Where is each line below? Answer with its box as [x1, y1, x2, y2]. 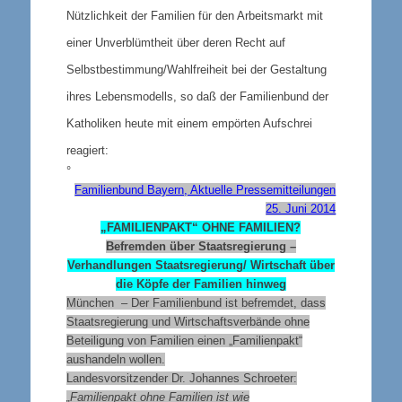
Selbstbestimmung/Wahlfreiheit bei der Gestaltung [66, 62, 327, 76]
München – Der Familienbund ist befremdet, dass [66, 295, 326, 310]
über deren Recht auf [172, 35, 285, 49]
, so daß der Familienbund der [172, 89, 328, 103]
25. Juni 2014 [266, 201, 336, 215]
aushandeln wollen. [66, 352, 165, 366]
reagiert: [66, 143, 109, 157]
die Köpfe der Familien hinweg [115, 276, 286, 291]
